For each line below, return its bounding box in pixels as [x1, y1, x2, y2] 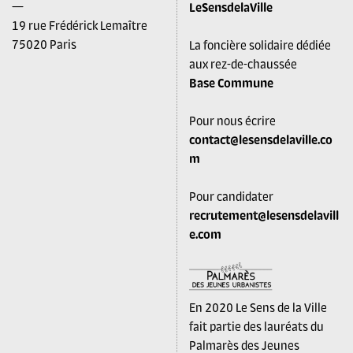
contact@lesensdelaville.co [189, 132, 333, 147]
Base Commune [189, 76, 273, 91]
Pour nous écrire [189, 113, 276, 128]
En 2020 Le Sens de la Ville [189, 299, 327, 314]
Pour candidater [189, 189, 273, 204]
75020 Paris [12, 37, 76, 52]
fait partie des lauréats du [189, 318, 324, 333]
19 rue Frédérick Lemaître [12, 18, 147, 33]
